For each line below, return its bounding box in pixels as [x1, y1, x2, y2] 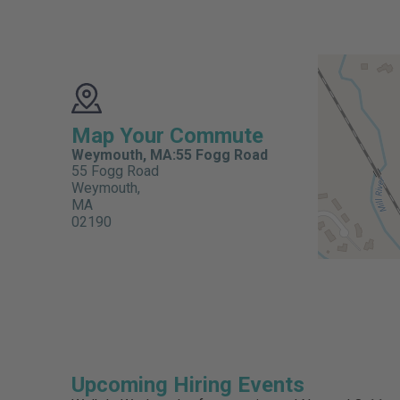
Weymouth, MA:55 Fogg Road [71, 146, 268, 164]
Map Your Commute [71, 123, 263, 149]
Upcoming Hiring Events [71, 372, 304, 398]
